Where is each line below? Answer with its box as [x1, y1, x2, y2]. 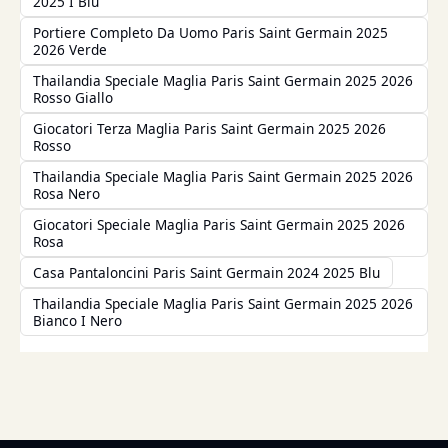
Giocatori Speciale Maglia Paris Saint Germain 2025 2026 [33, 214, 405, 234]
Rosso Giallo [33, 87, 113, 107]
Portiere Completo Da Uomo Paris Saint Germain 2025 [33, 22, 388, 42]
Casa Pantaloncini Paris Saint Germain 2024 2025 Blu [33, 262, 380, 282]
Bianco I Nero [33, 310, 122, 330]
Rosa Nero [33, 183, 100, 203]
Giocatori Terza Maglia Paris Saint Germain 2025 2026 [33, 118, 386, 138]
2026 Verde [33, 39, 107, 59]
